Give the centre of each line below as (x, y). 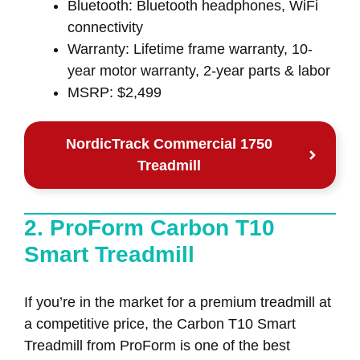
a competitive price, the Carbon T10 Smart (160, 323)
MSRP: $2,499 (115, 92)
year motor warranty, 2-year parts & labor (199, 70)
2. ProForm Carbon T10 (149, 227)
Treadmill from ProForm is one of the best (157, 345)
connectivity (105, 27)
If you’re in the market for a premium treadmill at (178, 302)
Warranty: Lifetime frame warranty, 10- (190, 49)
